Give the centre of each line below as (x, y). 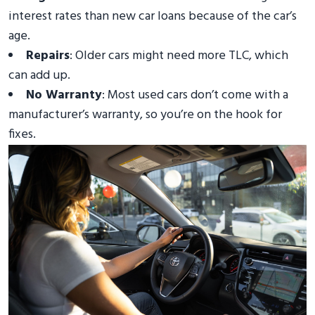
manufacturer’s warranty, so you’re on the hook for (145, 115)
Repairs (48, 56)
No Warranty (64, 96)
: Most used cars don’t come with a (195, 96)
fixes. (22, 135)
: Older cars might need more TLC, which (179, 56)
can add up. (39, 76)
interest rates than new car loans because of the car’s (153, 17)
